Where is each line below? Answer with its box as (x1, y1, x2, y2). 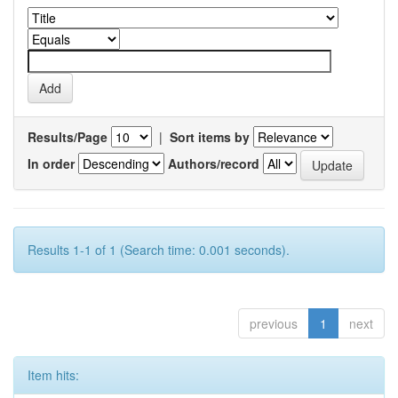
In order (28, 154, 75, 172)
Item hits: (28, 366, 79, 384)
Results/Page (28, 128, 107, 146)
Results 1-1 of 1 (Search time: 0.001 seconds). (28, 241, 290, 259)
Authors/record (168, 154, 259, 172)
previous (250, 314, 298, 332)
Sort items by (170, 128, 250, 146)
